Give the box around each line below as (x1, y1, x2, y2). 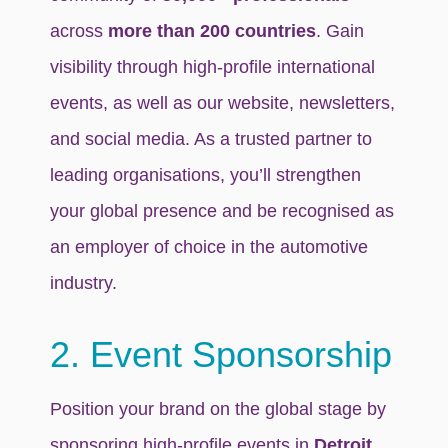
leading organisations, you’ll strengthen (50, 164, 362, 185)
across (50, 20, 109, 41)
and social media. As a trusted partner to (50, 128, 373, 149)
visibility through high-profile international (50, 56, 376, 77)
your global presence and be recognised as (50, 200, 395, 221)
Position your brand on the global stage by (50, 398, 387, 419)
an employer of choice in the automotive (50, 236, 369, 257)
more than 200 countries (108, 20, 317, 41)
